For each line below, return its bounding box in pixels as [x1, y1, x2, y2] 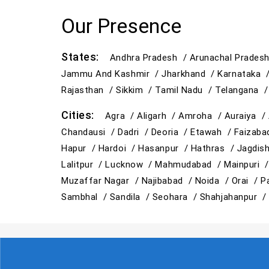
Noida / [195, 175, 232, 187]
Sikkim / [116, 84, 156, 96]
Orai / [231, 175, 261, 187]
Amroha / [178, 110, 225, 122]
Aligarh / [137, 110, 179, 122]
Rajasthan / [61, 84, 116, 96]
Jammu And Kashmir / [61, 68, 162, 80]
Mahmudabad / [155, 159, 224, 171]
